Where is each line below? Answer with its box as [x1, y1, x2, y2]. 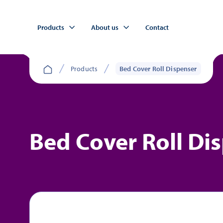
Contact [145, 23, 169, 32]
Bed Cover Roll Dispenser [119, 64, 197, 74]
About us [91, 23, 118, 32]
